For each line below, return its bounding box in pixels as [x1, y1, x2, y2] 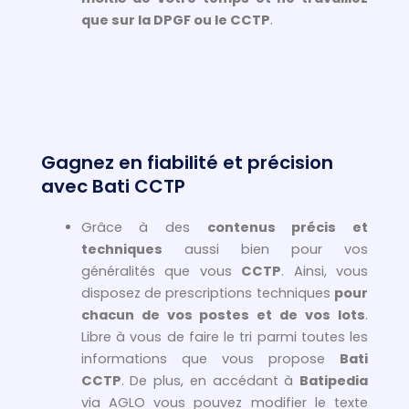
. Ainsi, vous [281, 262, 369, 281]
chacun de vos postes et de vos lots [80, 306, 365, 325]
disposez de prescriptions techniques [80, 284, 334, 303]
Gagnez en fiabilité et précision [41, 150, 333, 176]
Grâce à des [80, 218, 207, 237]
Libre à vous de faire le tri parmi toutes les [80, 328, 368, 347]
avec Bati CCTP [41, 173, 185, 200]
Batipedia [299, 372, 368, 391]
